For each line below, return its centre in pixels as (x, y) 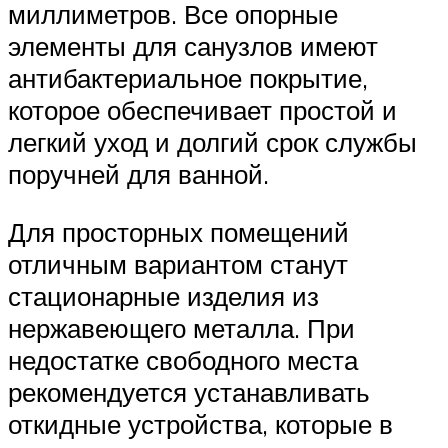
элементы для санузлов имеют (193, 46)
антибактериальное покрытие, (188, 78)
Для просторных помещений (178, 231)
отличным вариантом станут (178, 263)
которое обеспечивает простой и (202, 110)
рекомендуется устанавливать (189, 391)
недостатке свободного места (183, 359)
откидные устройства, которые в (200, 423)
